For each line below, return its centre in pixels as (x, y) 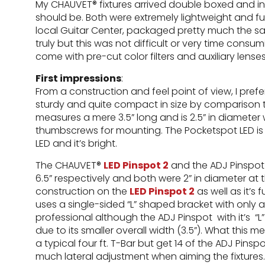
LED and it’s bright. (76, 143)
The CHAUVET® (70, 165)
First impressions (78, 78)
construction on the (83, 191)
